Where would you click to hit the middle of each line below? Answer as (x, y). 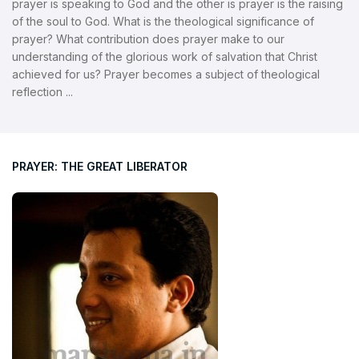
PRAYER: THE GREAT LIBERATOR (100, 166)
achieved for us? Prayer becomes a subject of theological (166, 74)
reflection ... (42, 91)
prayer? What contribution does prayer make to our (148, 38)
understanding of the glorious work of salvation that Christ (165, 56)
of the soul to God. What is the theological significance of (163, 21)
